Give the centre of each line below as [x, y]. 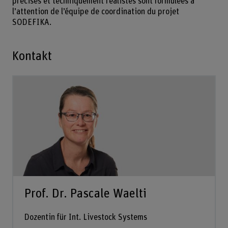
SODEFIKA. [32, 22]
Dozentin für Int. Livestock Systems [85, 218]
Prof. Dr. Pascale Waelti [85, 193]
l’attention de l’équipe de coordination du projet [95, 11]
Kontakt [32, 56]
